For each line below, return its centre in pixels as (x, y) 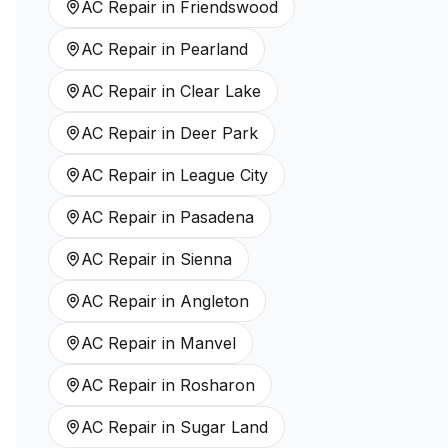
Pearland (214, 49)
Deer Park (219, 133)
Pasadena (217, 217)
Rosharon (217, 385)
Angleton (214, 301)
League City (224, 175)
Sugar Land (224, 427)
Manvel (208, 343)
